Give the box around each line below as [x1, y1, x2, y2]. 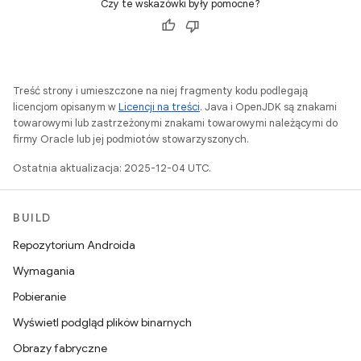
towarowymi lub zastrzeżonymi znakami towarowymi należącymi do [13, 116, 338, 130]
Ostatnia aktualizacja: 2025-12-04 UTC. [13, 161, 211, 175]
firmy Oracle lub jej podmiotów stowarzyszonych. [13, 132, 249, 146]
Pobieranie [13, 289, 66, 304]
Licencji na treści [118, 100, 200, 114]
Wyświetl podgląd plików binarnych [13, 315, 192, 330]
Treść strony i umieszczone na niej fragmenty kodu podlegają [13, 84, 308, 98]
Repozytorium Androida [13, 238, 135, 252]
